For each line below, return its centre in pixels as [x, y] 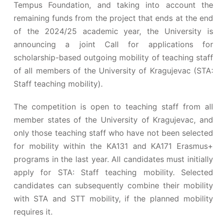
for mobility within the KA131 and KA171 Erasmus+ [113, 146]
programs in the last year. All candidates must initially [113, 159]
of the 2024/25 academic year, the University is [113, 31]
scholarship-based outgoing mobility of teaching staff [113, 57]
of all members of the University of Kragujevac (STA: [113, 71]
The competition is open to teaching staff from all [113, 107]
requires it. [33, 212]
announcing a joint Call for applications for [113, 44]
